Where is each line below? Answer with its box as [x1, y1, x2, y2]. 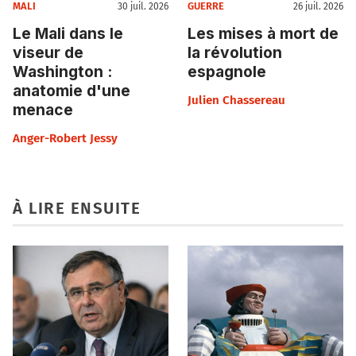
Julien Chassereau [188, 92, 285, 107]
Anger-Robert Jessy [13, 130, 118, 145]
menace [13, 99, 73, 119]
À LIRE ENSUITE [13, 198, 141, 218]
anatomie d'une [13, 80, 130, 100]
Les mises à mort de [188, 23, 339, 43]
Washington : [13, 61, 112, 81]
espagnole [188, 61, 266, 81]
